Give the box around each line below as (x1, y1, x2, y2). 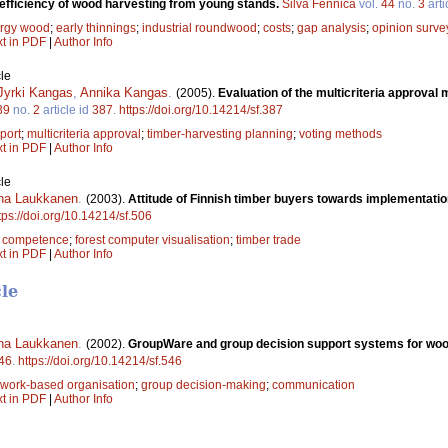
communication (272, 378, 355, 393)
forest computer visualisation (75, 233, 230, 248)
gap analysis (297, 21, 366, 36)
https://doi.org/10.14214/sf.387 (119, 103, 283, 118)
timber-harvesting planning (147, 127, 293, 142)
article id (40, 103, 92, 118)
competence (2, 233, 69, 248)
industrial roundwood (142, 21, 257, 36)
